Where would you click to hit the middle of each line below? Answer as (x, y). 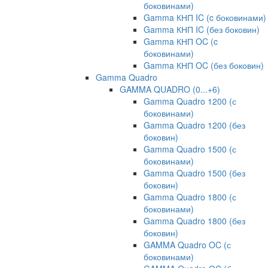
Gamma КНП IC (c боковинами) (205, 17)
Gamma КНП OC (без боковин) (204, 65)
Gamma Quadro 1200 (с (190, 101)
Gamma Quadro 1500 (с (190, 149)
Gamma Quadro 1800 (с (190, 197)
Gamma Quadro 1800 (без (194, 220)
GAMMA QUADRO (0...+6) (170, 89)
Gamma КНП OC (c (181, 41)
